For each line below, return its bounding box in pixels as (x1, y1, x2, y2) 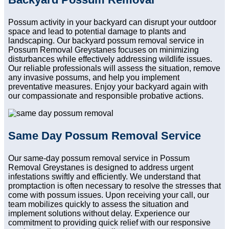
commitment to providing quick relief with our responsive (8, 218, 211, 227)
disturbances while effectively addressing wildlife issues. (8, 55, 212, 64)
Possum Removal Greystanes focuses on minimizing (8, 45, 199, 55)
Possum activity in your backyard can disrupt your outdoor (8, 18, 216, 27)
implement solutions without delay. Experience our (8, 209, 190, 218)
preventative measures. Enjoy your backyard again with (8, 82, 208, 91)
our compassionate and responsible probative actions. (8, 91, 203, 101)
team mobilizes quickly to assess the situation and (8, 200, 189, 209)
